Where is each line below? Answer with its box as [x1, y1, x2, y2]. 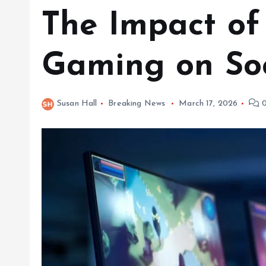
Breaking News [108, 99, 166, 109]
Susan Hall [57, 99, 97, 109]
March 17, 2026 [179, 99, 238, 109]
